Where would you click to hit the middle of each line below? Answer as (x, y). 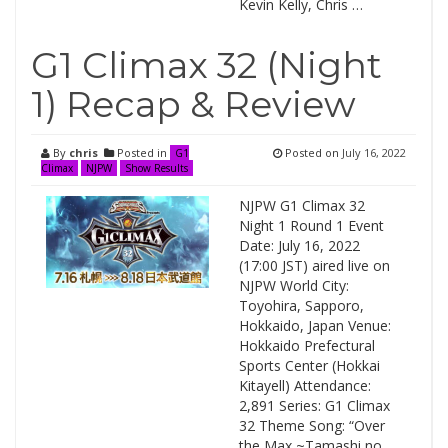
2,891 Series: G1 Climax (314, 405)
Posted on (312, 152)
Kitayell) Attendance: (304, 385)
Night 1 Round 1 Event (311, 225)
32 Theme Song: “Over (311, 425)
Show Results (156, 168)
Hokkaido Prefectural (306, 345)
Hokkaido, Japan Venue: (314, 325)
